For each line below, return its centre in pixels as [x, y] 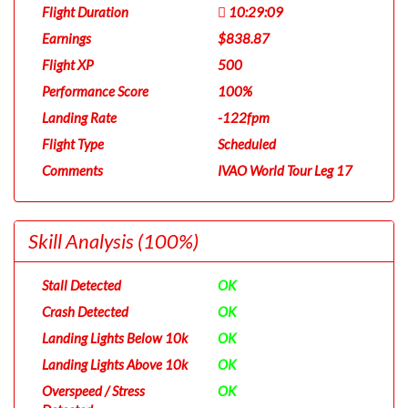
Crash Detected [85, 311]
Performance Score [95, 91]
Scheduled [247, 144]
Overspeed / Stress [93, 391]
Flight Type [73, 144]
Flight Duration [85, 12]
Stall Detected [82, 285]
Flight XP [67, 65]
